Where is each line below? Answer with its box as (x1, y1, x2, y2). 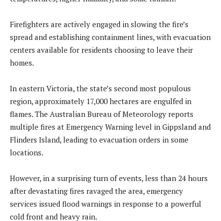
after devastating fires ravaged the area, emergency (10, 185, 183, 196)
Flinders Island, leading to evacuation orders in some (10, 134, 188, 145)
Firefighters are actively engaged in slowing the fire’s (10, 19, 188, 29)
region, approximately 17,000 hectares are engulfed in (10, 96, 191, 106)
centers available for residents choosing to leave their (10, 44, 193, 55)
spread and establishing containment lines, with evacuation (10, 32, 211, 42)
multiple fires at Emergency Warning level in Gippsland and (10, 121, 211, 132)
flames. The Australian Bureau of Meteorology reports (10, 109, 193, 119)
